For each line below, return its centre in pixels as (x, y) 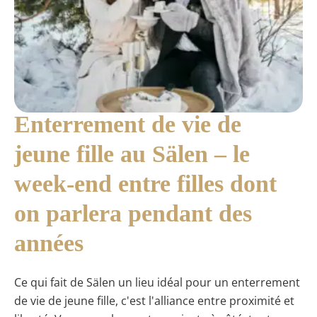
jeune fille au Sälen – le (132, 154)
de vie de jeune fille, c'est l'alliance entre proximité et (154, 300)
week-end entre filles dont (145, 184)
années (49, 243)
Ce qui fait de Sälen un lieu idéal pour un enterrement (157, 282)
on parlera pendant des (133, 214)
